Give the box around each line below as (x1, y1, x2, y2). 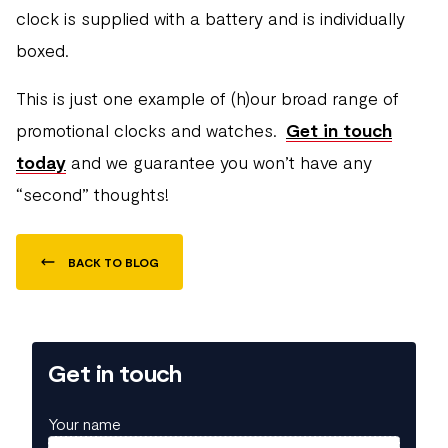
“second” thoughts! (16, 183, 169, 205)
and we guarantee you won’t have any (66, 151, 372, 173)
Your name (48, 414, 121, 433)
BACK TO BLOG (68, 255, 159, 269)
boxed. (16, 39, 69, 61)
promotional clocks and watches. (16, 119, 286, 141)
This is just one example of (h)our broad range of (16, 87, 399, 109)
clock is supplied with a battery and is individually (16, 7, 405, 29)
